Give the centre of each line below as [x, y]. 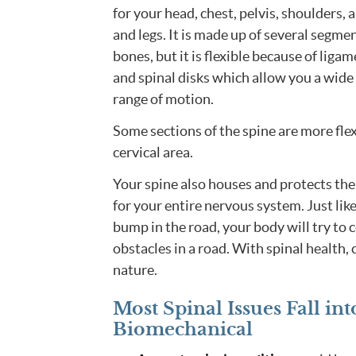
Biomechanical [182, 329]
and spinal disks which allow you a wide [233, 77]
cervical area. [153, 152]
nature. [135, 270]
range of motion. [163, 99]
